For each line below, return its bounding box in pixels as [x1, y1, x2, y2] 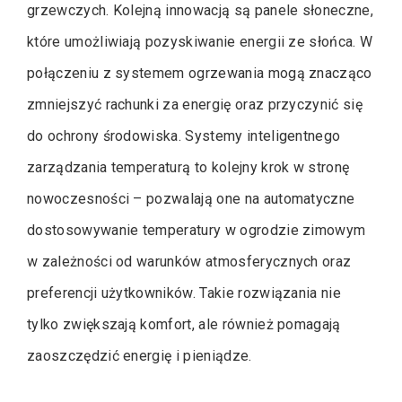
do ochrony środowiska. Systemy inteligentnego [27, 127, 341, 144]
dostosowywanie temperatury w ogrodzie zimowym [27, 221, 366, 239]
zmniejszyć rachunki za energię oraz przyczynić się [27, 95, 363, 113]
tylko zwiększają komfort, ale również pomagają [27, 315, 341, 333]
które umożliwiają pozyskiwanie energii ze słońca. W [27, 32, 373, 50]
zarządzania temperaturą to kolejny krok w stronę [27, 158, 350, 176]
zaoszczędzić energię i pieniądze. [27, 346, 252, 364]
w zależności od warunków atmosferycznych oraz [27, 252, 352, 270]
